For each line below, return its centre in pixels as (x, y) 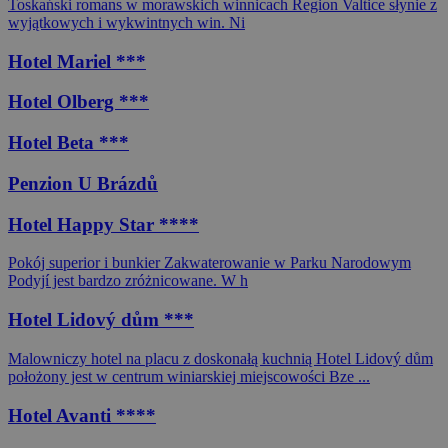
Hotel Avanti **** (82, 415)
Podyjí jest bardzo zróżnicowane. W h (128, 281)
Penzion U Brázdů (83, 183)
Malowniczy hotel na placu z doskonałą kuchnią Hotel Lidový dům (220, 358)
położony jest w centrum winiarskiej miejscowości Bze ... (189, 376)
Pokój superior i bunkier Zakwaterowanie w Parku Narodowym (209, 263)
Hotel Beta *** (68, 143)
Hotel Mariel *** (77, 61)
